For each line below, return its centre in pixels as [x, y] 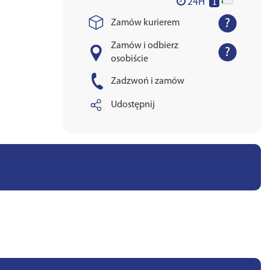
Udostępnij [133, 105]
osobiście [129, 59]
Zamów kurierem [145, 23]
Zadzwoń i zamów [147, 81]
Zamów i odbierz [144, 46]
